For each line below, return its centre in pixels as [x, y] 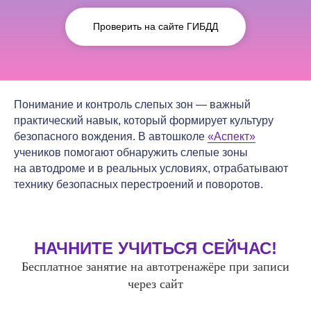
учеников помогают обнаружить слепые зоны [131, 152]
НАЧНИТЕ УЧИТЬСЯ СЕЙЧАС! [155, 248]
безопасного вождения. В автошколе [111, 136]
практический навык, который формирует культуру [144, 120]
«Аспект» [232, 136]
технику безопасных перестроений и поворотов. [138, 184]
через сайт [155, 284]
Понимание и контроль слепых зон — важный [132, 104]
